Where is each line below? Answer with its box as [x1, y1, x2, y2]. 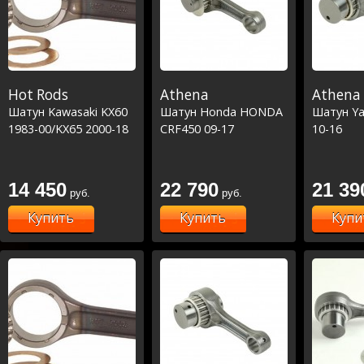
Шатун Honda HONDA [160, 103, 283, 119]
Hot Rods [8, 84, 68, 104]
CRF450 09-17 [160, 120, 234, 136]
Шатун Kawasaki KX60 [8, 103, 128, 119]
